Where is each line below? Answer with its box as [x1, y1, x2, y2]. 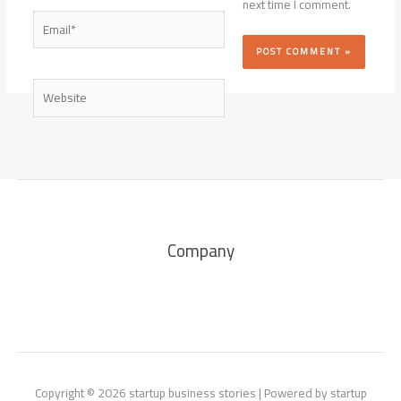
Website [31, 75, 76, 98]
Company [166, 235, 235, 268]
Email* [31, 6, 65, 30]
